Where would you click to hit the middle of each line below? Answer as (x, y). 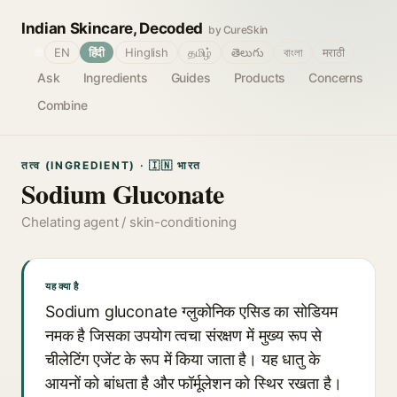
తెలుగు (248, 52)
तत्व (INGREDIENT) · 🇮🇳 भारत (111, 165)
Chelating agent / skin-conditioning (129, 222)
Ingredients (115, 78)
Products (260, 78)
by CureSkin (238, 30)
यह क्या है (62, 286)
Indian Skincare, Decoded (112, 28)
